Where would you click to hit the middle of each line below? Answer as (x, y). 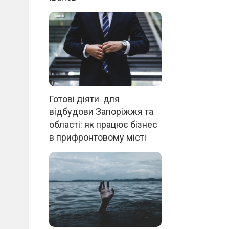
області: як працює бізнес (103, 125)
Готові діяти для (84, 99)
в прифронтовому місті (98, 138)
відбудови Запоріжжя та (101, 112)
